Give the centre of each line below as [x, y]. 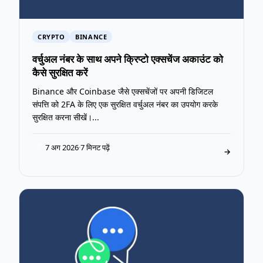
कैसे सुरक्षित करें [60, 72]
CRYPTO [51, 36]
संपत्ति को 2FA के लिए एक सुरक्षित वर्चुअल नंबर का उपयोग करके [125, 104]
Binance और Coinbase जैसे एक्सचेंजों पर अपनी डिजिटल [123, 91]
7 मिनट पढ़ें [95, 147]
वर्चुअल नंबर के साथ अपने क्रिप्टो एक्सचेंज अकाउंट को [128, 59]
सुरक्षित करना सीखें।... [66, 117]
